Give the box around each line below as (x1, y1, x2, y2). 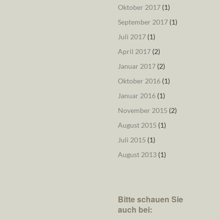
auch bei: (117, 204, 152, 215)
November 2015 (117, 106, 167, 114)
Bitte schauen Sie (117, 193, 183, 205)
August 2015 (117, 121, 157, 129)
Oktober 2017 (117, 3, 161, 11)
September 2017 (117, 18, 168, 26)
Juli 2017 (117, 32, 146, 41)
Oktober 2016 (117, 77, 161, 85)
